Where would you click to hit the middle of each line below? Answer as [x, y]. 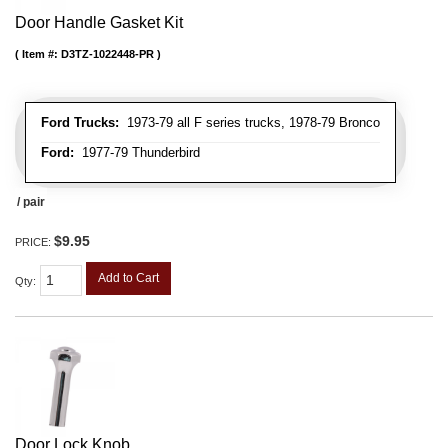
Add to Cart [128, 277]
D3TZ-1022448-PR [107, 53]
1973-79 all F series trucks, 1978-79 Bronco [249, 122]
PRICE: [34, 241]
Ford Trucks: [80, 122]
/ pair [31, 201]
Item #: [41, 53]
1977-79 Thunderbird [137, 152]
